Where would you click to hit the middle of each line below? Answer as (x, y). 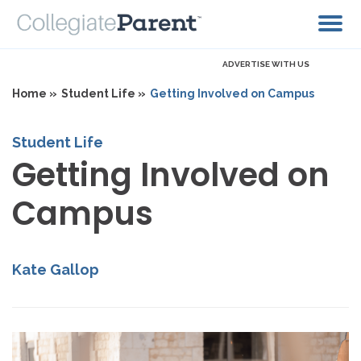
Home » (35, 94)
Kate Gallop (56, 270)
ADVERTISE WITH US (266, 64)
